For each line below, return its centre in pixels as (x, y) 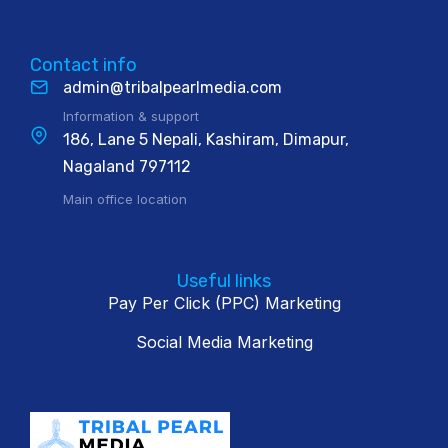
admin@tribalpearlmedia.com (172, 87)
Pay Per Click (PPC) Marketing (224, 303)
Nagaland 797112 (127, 166)
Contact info (83, 65)
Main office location (125, 199)
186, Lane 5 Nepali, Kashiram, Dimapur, (206, 139)
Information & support (131, 116)
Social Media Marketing (224, 342)
